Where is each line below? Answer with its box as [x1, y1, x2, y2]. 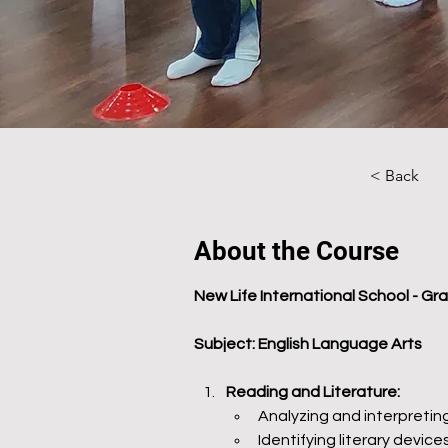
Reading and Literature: [226, 384, 400, 400]
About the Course [194, 236, 399, 266]
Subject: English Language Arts [194, 336, 422, 352]
